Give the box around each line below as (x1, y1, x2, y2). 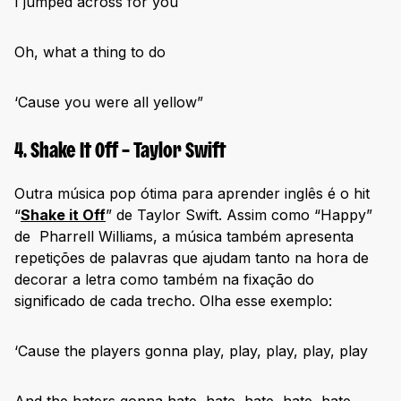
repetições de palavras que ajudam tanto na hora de (14, 249, 369, 268)
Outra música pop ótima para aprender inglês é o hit (14, 184, 370, 203)
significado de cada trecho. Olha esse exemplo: (14, 292, 332, 311)
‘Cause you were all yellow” (14, 93, 203, 112)
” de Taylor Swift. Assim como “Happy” (106, 206, 372, 225)
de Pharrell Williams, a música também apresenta (14, 227, 354, 246)
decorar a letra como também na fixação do (14, 270, 314, 289)
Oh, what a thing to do (14, 43, 166, 62)
